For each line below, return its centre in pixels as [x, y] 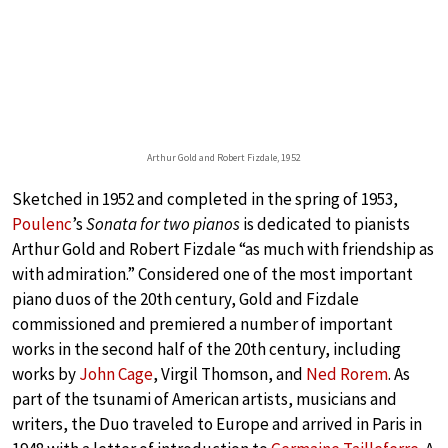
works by [45, 373]
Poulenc [42, 223]
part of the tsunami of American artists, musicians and [204, 398]
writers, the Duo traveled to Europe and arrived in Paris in [217, 423]
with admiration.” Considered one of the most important [212, 273]
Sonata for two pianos [163, 223]
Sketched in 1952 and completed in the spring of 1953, [205, 198]
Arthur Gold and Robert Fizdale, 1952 [224, 157]
